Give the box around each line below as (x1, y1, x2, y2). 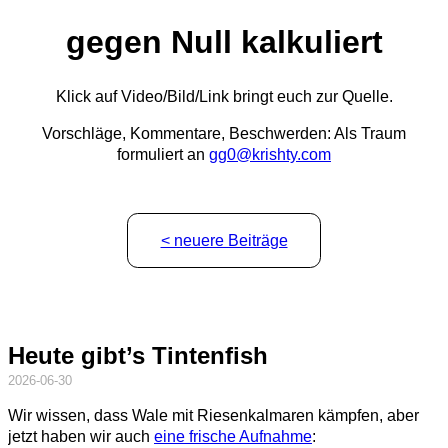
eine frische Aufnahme (154, 427, 312, 445)
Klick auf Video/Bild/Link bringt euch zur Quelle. (55, 87, 393, 105)
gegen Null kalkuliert (65, 24, 383, 61)
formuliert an (117, 145, 209, 163)
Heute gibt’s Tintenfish (8, 341, 268, 369)
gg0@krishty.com (209, 145, 331, 163)
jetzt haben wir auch (8, 427, 154, 445)
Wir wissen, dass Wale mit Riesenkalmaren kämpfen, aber (8, 406, 419, 424)
